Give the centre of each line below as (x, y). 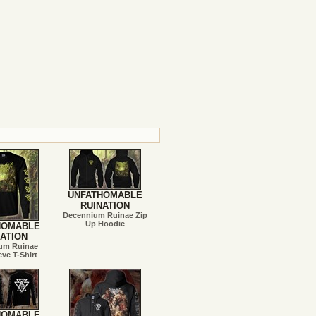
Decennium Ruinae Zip (105, 215)
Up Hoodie (105, 224)
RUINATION (105, 206)
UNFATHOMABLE (105, 195)
